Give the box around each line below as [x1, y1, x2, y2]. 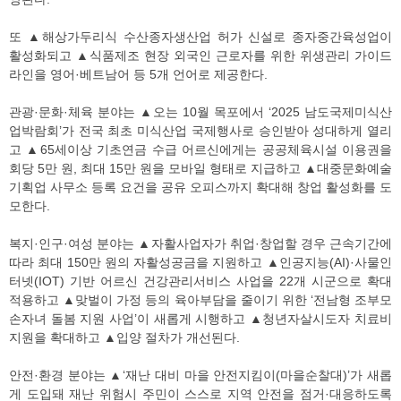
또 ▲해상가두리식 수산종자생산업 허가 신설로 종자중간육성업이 [9, 30, 392, 45]
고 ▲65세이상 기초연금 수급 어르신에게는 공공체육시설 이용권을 [9, 142, 392, 158]
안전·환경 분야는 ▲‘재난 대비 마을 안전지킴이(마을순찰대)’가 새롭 [9, 368, 392, 383]
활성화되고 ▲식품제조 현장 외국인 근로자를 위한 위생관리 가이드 [9, 48, 392, 64]
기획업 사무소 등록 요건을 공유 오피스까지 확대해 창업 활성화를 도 [9, 180, 392, 195]
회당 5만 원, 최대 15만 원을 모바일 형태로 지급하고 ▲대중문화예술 [9, 161, 392, 176]
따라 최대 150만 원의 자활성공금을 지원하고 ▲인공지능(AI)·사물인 [9, 255, 392, 270]
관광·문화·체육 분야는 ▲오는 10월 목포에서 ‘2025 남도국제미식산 [9, 105, 392, 120]
